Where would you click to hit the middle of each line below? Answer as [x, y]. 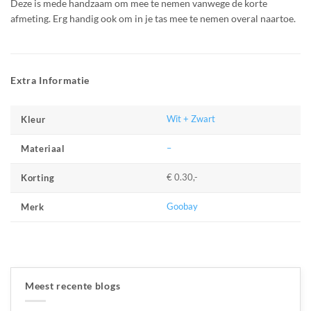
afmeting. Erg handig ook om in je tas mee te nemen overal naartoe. [153, 18]
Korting [38, 178]
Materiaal [43, 149]
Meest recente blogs [73, 286]
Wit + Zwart [191, 119]
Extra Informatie [50, 81]
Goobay [183, 207]
